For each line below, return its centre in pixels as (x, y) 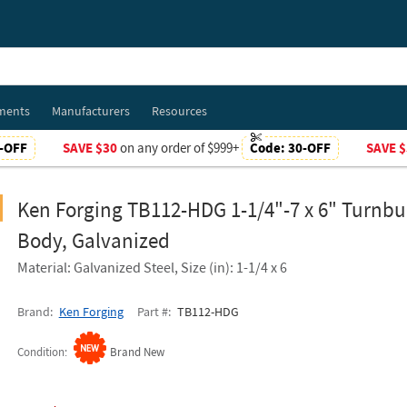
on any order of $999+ (179, 148)
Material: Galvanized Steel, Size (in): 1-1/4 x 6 (152, 267)
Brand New (137, 352)
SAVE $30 (89, 148)
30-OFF (309, 148)
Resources (179, 111)
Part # (152, 312)
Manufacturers (90, 111)
